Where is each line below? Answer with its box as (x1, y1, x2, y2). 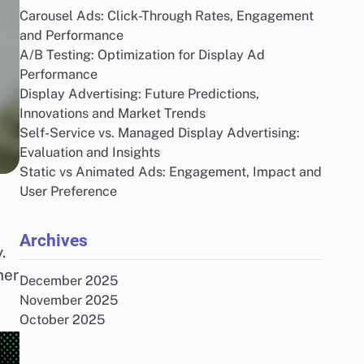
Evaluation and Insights (19, 145, 160, 160)
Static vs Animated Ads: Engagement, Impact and (19, 164, 322, 180)
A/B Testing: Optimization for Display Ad (19, 47, 265, 63)
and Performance (19, 28, 123, 43)
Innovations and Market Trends (19, 106, 206, 121)
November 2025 (19, 292, 118, 308)
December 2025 (19, 273, 118, 288)
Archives (19, 230, 88, 250)
